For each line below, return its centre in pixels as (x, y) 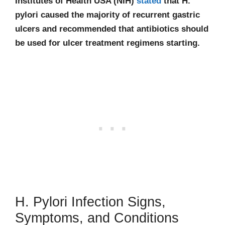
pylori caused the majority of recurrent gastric (107, 15)
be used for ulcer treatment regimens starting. (109, 43)
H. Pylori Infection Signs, (90, 202)
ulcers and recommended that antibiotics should (112, 29)
